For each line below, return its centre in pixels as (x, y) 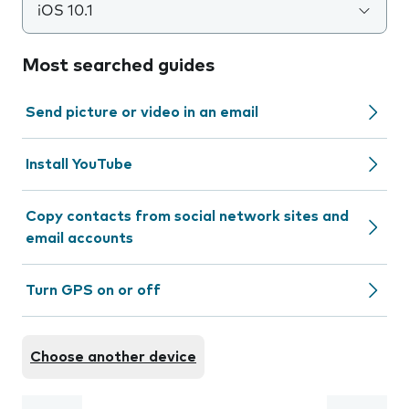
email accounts (79, 238)
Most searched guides (118, 66)
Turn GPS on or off (93, 290)
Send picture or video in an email (142, 112)
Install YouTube (79, 164)
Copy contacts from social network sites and (187, 216)
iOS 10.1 (65, 11)
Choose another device (113, 357)
